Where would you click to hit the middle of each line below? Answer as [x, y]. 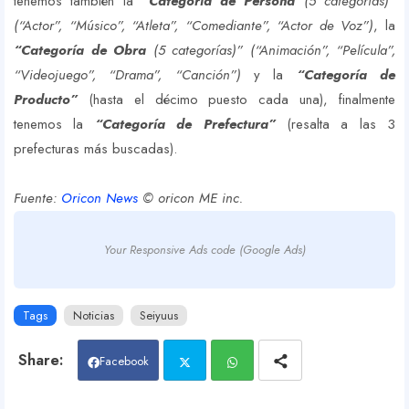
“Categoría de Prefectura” [185, 125]
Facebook [124, 362]
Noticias [94, 316]
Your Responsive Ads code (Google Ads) [204, 250]
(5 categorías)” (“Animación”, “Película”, [274, 51]
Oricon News [100, 199]
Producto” [46, 100]
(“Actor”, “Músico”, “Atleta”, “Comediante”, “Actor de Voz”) [194, 26]
